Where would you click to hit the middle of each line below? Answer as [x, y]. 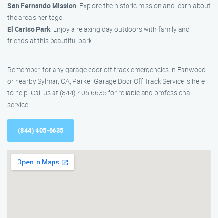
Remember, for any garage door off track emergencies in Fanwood [107, 69]
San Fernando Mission [42, 6]
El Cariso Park [29, 29]
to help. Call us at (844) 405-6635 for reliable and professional [100, 93]
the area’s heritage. [36, 17]
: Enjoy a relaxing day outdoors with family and [120, 29]
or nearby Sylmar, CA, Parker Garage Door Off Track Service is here [106, 81]
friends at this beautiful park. [50, 41]
